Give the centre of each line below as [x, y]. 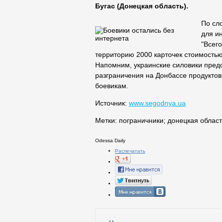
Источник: [112, 103]
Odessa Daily [110, 141]
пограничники [141, 121]
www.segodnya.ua [157, 103]
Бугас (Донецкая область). [142, 6]
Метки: [106, 121]
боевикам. [112, 86]
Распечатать [130, 151]
